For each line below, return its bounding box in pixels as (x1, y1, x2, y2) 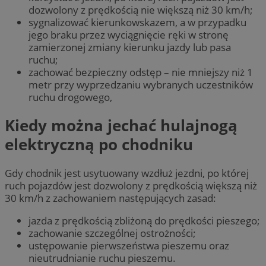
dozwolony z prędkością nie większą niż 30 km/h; (28, 2, 253, 17)
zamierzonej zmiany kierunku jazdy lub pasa (28, 40, 231, 54)
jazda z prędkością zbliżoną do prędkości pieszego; (28, 213, 260, 227)
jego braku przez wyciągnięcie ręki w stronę (28, 27, 229, 42)
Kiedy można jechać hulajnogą (5, 115, 237, 137)
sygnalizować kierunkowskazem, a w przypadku (28, 15, 246, 29)
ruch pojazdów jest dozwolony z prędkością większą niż (5, 178, 257, 192)
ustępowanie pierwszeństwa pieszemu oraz (28, 238, 229, 252)
